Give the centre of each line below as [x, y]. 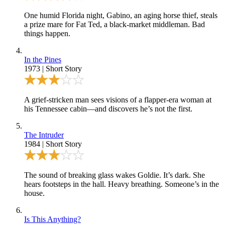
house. [34, 193]
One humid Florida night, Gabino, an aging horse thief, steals [121, 15]
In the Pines [43, 59]
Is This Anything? [52, 219]
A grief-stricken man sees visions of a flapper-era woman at [118, 99]
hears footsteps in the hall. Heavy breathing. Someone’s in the [122, 184]
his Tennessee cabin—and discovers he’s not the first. [108, 108]
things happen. [47, 33]
